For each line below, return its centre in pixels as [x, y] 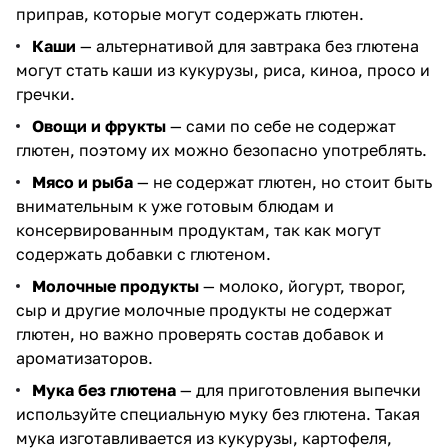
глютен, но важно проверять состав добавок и [200, 334]
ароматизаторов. [84, 358]
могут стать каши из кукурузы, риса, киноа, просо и [223, 70]
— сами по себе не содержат [281, 126]
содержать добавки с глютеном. [143, 254]
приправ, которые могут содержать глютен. [190, 14]
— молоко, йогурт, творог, [302, 286]
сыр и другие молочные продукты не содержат [204, 310]
